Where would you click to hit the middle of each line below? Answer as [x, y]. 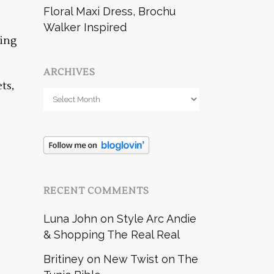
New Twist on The [151, 259]
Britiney [64, 259]
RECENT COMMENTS [96, 191]
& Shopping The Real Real [112, 234]
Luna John [70, 218]
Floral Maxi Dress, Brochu [109, 11]
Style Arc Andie [157, 218]
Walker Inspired [85, 27]
